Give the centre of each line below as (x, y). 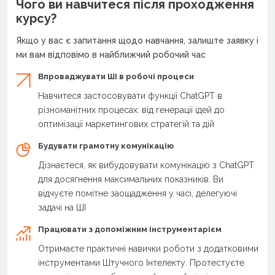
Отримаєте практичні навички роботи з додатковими (148, 248)
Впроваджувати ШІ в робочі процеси (116, 76)
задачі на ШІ (62, 207)
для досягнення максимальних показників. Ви (131, 179)
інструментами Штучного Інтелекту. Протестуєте (141, 262)
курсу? (36, 18)
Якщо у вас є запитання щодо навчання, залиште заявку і (137, 40)
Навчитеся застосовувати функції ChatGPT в (130, 95)
